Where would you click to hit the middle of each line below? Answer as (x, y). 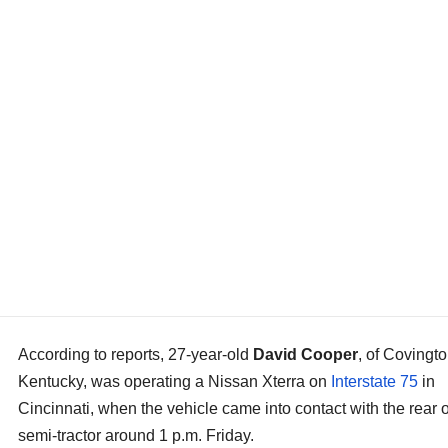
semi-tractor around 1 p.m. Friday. (136, 436)
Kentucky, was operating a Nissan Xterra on (174, 382)
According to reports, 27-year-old (135, 355)
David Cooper (305, 355)
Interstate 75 (374, 382)
